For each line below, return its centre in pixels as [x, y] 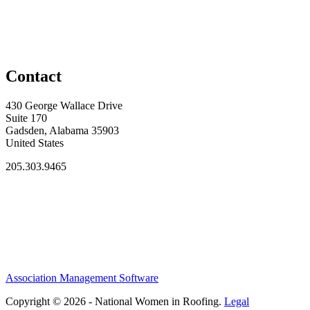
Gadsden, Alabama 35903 [62, 130]
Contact [34, 76]
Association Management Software [82, 278]
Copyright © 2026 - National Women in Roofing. [115, 302]
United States [35, 143]
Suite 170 [26, 118]
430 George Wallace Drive [64, 105]
